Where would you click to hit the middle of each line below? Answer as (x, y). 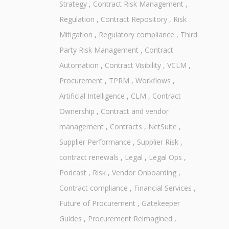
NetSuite (162, 127)
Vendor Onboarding (144, 173)
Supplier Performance (95, 142)
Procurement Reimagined (130, 219)
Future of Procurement (97, 203)
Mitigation (76, 35)
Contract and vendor (134, 111)
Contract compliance (93, 188)
